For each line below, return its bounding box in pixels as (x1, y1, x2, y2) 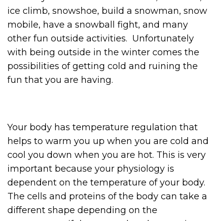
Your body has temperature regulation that (7, 122, 198, 133)
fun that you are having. (7, 74, 113, 86)
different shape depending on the (7, 205, 157, 216)
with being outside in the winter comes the (7, 47, 199, 58)
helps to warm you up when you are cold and (7, 136, 209, 147)
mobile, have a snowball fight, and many (7, 19, 188, 31)
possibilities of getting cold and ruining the (7, 61, 198, 72)
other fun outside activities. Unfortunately (7, 33, 194, 44)
